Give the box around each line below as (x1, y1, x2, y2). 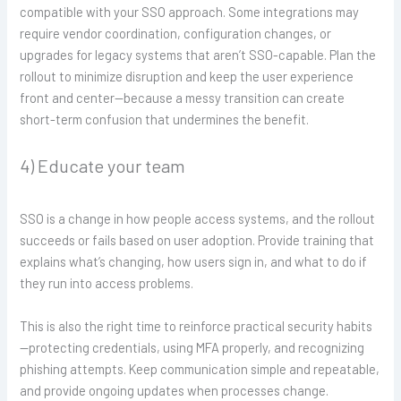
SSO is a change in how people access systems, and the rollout (20, 210, 376, 227)
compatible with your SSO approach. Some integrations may (20, 4, 360, 21)
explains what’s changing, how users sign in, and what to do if (20, 253, 368, 270)
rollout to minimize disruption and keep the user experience (20, 68, 354, 85)
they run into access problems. (20, 275, 194, 292)
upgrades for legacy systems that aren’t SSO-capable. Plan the (20, 47, 377, 64)
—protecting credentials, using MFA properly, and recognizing (20, 338, 365, 355)
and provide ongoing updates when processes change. (20, 381, 329, 398)
